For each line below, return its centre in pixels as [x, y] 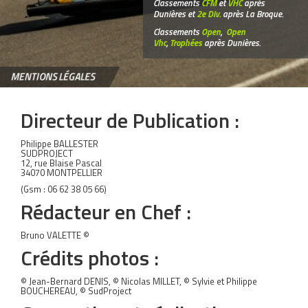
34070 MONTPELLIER [62, 173]
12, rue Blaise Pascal [61, 163]
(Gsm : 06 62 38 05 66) [64, 189]
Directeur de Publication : [130, 120]
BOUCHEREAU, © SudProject [76, 291]
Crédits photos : [92, 258]
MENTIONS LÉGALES [52, 77]
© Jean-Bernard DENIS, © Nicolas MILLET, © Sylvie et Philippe [139, 281]
